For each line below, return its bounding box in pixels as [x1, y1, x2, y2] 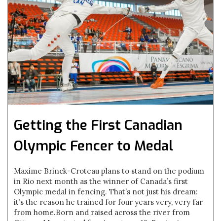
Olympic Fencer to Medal [14, 137, 174, 155]
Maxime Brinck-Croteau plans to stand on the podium [14, 166, 205, 176]
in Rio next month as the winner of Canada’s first [14, 177, 188, 186]
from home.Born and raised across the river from [14, 208, 190, 217]
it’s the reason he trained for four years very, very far [14, 197, 203, 207]
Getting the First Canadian [14, 116, 183, 134]
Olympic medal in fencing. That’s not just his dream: [14, 187, 198, 196]
